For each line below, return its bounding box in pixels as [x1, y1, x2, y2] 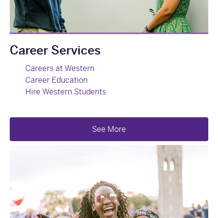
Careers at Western [25, 63, 94, 73]
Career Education [25, 74, 88, 85]
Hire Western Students [25, 86, 106, 97]
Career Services [10, 42, 101, 58]
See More [92, 124, 126, 134]
